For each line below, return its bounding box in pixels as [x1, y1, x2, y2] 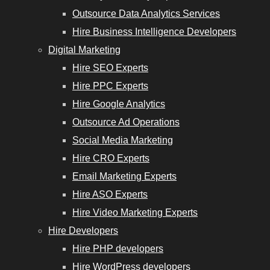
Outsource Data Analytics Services [72, 8, 220, 19]
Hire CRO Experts [72, 153, 149, 163]
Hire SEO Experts [72, 63, 148, 73]
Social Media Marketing [72, 135, 173, 145]
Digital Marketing [48, 45, 121, 55]
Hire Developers [48, 225, 118, 236]
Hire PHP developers [72, 243, 163, 254]
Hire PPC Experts [72, 81, 148, 91]
